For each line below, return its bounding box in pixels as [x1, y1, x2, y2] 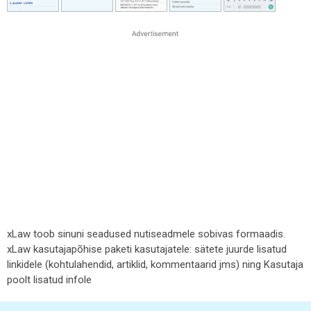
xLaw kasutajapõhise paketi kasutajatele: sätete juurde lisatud [7, 243, 287, 255]
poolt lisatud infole [7, 274, 92, 286]
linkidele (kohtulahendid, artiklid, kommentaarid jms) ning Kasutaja [7, 258, 303, 271]
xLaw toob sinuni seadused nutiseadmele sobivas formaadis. [7, 228, 285, 240]
